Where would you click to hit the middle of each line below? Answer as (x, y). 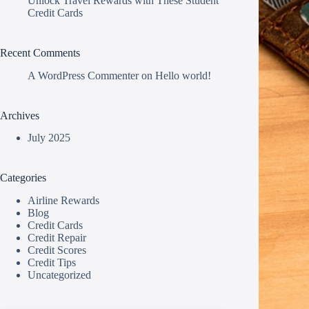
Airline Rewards (63, 201)
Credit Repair (57, 238)
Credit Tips (52, 263)
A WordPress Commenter (83, 75)
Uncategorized (59, 275)
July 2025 (49, 138)
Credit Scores (57, 250)
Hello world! (183, 75)
